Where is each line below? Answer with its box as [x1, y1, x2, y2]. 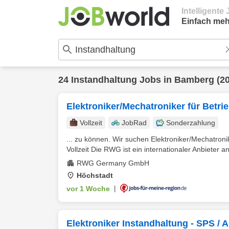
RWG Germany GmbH [77, 159, 149, 167]
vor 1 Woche [66, 185, 110, 193]
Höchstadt [77, 171, 113, 179]
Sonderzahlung [166, 119, 215, 127]
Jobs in [137, 75, 174, 85]
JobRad [122, 119, 147, 127]
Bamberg [174, 75, 214, 85]
